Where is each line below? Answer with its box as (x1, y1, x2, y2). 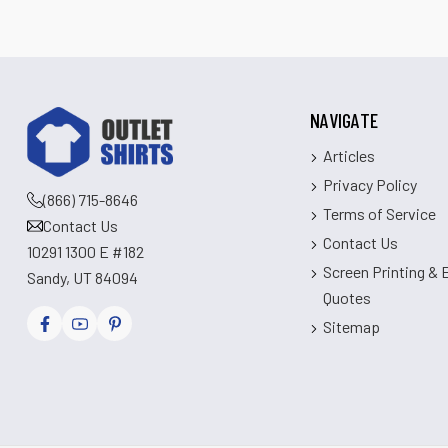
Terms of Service (323, 204, 437, 224)
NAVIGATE (310, 108, 379, 133)
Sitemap (323, 317, 381, 337)
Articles (323, 146, 376, 166)
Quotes (323, 288, 372, 308)
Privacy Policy (323, 175, 418, 195)
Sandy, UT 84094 (27, 268, 138, 288)
